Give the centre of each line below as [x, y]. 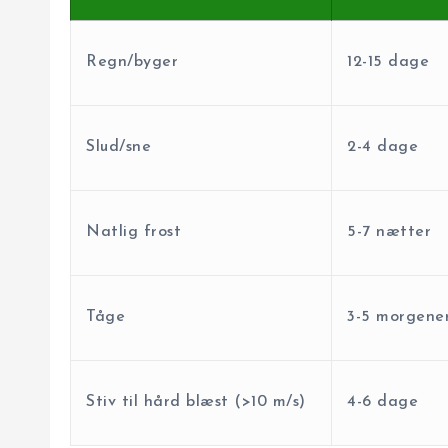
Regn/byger [132, 62]
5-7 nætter [389, 232]
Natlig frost [133, 232]
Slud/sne [118, 147]
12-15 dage [388, 62]
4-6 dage [382, 402]
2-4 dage [382, 147]
